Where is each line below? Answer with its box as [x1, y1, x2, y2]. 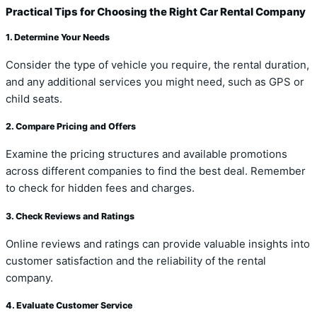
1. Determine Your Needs [6, 31, 110, 42]
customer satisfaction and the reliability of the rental [6, 254, 266, 267]
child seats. [6, 92, 62, 105]
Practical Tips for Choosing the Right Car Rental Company [6, 6, 306, 19]
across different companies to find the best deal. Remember [6, 165, 306, 178]
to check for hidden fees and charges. [6, 182, 195, 195]
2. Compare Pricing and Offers [6, 121, 136, 132]
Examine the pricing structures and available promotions [6, 148, 287, 161]
